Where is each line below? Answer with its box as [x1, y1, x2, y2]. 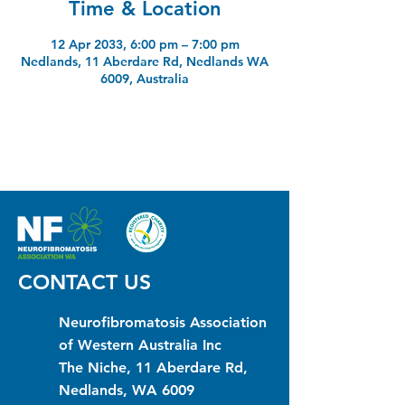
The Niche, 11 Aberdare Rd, [59, 358, 248, 376]
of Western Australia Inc [59, 335, 221, 353]
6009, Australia [100, 70, 189, 87]
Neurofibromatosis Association [59, 313, 267, 331]
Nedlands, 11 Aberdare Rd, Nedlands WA [21, 52, 268, 70]
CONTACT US [18, 268, 151, 295]
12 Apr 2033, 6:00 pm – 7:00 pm [50, 35, 240, 52]
